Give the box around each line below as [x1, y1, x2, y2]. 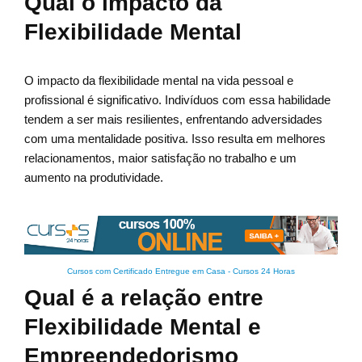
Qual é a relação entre [24, 285, 263, 311]
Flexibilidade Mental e [24, 314, 261, 340]
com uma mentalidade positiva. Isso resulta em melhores [24, 132, 326, 146]
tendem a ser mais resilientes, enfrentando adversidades [24, 112, 322, 127]
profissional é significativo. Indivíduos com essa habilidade [24, 93, 330, 107]
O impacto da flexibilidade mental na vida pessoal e [24, 74, 293, 88]
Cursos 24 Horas [233, 267, 295, 276]
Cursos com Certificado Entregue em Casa [67, 267, 225, 276]
